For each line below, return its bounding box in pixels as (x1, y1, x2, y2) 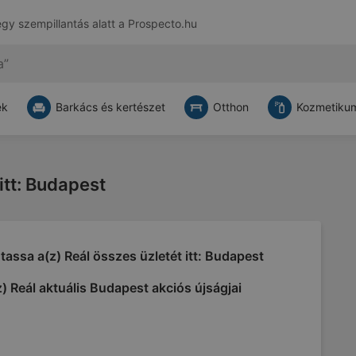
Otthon (213, 100, 249, 114)
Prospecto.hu (127, 17, 197, 31)
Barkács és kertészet (56, 100, 165, 114)
